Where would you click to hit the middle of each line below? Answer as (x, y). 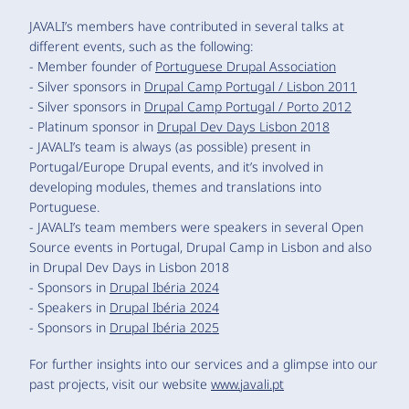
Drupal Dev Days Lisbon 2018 (243, 126)
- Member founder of (92, 66)
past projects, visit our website (120, 383)
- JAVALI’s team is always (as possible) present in (170, 146)
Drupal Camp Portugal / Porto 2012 (248, 106)
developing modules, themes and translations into (175, 186)
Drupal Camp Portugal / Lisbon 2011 (251, 86)
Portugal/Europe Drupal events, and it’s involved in (176, 166)
